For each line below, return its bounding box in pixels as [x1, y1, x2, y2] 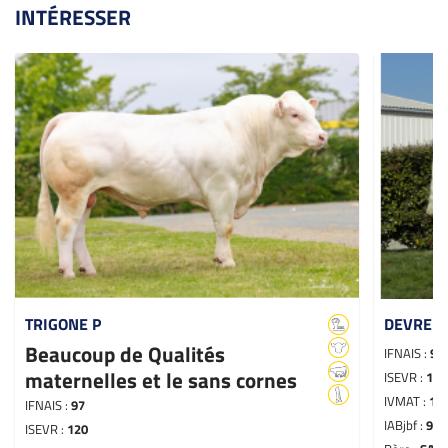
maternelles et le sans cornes [25, 364, 297, 397]
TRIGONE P [25, 311, 101, 336]
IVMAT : [384, 391, 430, 412]
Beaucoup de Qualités [25, 338, 225, 371]
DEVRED [384, 311, 443, 336]
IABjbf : [384, 415, 427, 436]
